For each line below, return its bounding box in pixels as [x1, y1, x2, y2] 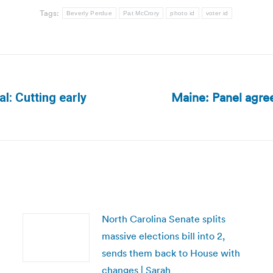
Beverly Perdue [66, 10, 113, 16]
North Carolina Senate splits [101, 213, 225, 225]
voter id [205, 10, 229, 16]
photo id [170, 10, 195, 16]
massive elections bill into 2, [101, 230, 225, 242]
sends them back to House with [101, 247, 240, 259]
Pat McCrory [123, 10, 160, 16]
